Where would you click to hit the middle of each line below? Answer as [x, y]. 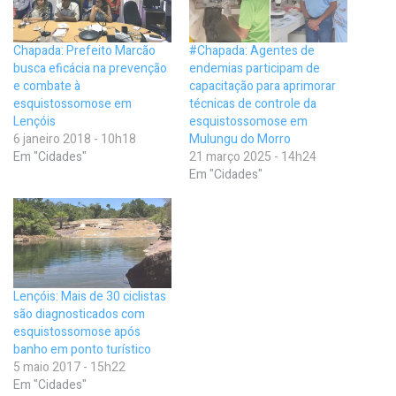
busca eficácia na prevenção [90, 69]
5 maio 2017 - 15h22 [69, 368]
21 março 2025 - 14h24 [253, 157]
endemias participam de [255, 69]
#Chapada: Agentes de [252, 51]
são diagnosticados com [79, 315]
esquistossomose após [77, 332]
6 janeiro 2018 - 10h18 [75, 139]
